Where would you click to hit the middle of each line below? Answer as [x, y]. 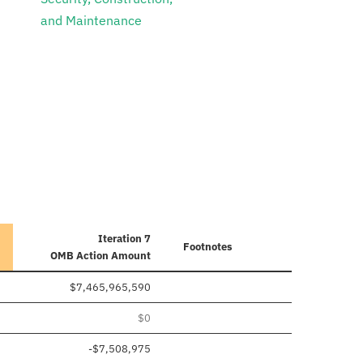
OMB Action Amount [100, 256]
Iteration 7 [124, 239]
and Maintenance [91, 21]
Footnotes [208, 247]
